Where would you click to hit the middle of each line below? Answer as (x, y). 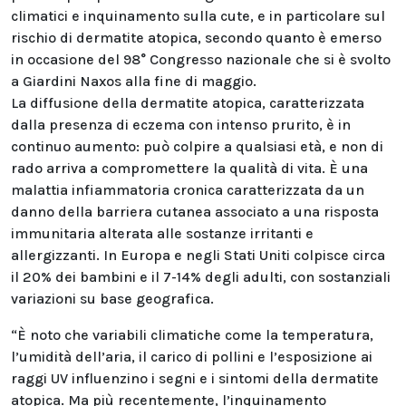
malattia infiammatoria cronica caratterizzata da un (188, 190)
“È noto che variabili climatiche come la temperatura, (192, 335)
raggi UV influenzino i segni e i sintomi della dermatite (195, 378)
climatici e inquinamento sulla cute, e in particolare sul (198, 16)
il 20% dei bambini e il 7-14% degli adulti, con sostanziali (201, 277)
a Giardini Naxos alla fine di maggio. (134, 81)
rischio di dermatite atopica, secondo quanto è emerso (196, 38)
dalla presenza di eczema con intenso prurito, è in (181, 125)
